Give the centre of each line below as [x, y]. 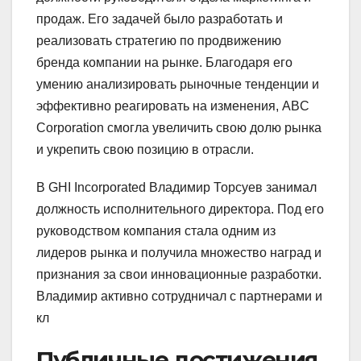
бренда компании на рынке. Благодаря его [164, 63]
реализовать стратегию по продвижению [159, 41]
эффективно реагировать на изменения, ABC [173, 106]
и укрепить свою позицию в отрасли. [145, 150]
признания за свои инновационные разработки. [179, 275]
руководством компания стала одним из [156, 231]
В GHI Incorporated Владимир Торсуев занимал [176, 188]
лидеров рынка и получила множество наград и [179, 253]
